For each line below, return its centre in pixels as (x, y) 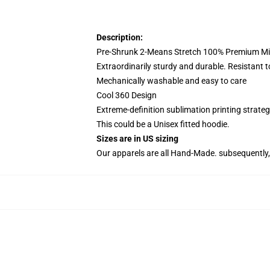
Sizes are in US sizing (137, 139)
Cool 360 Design (127, 95)
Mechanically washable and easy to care (171, 81)
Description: (120, 37)
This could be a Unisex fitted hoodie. (164, 124)
